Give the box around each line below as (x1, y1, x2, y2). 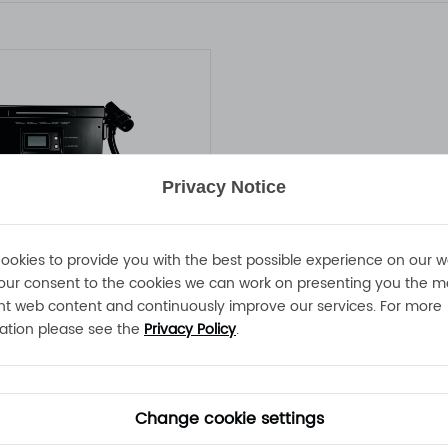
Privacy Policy (144, 318, 236, 341)
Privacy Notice (162, 177, 286, 197)
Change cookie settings (134, 406, 324, 432)
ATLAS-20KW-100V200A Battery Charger (175, 306, 189, 336)
